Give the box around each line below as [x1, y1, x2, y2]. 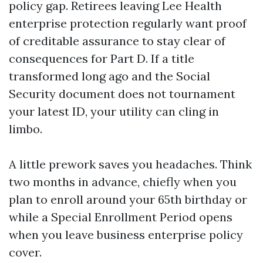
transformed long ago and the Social [9, 69, 210, 83]
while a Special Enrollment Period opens [9, 210, 232, 224]
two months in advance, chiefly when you [9, 174, 237, 189]
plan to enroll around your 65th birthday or [9, 192, 247, 207]
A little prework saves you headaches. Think [9, 157, 252, 171]
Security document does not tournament [9, 86, 235, 101]
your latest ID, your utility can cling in [9, 104, 219, 119]
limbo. [9, 122, 42, 136]
